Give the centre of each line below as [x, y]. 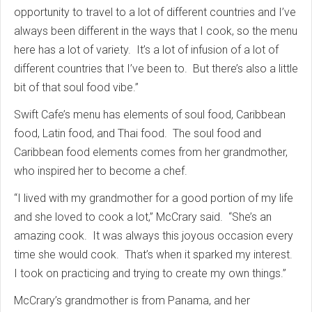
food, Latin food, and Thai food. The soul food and [138, 133]
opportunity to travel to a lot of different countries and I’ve [155, 12]
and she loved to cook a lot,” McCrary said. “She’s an [143, 217]
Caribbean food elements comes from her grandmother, [151, 152]
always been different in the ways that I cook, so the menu [156, 31]
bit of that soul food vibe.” [76, 87]
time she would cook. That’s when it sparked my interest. [155, 255]
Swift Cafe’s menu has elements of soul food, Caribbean [150, 115]
